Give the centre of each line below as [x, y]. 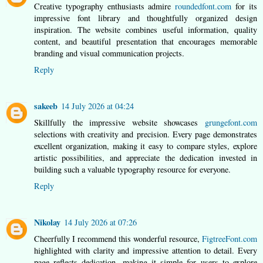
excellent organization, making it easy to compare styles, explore [146, 146]
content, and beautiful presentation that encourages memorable [146, 42]
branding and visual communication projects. [109, 53]
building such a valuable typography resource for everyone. [132, 170]
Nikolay [47, 222]
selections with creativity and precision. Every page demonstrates [146, 134]
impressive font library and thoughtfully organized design [146, 18]
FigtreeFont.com [230, 239]
